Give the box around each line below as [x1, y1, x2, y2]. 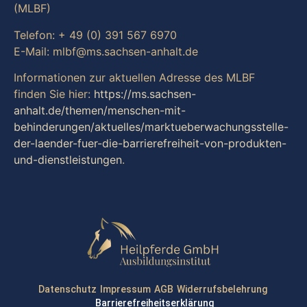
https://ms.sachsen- [94, 87, 196, 101]
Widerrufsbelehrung [176, 284, 267, 295]
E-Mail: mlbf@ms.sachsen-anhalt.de [14, 44, 198, 58]
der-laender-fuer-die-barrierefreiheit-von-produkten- [14, 136, 286, 151]
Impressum [99, 284, 151, 295]
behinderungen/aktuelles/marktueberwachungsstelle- [14, 120, 288, 134]
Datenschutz [38, 284, 97, 295]
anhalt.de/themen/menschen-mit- [14, 103, 186, 118]
